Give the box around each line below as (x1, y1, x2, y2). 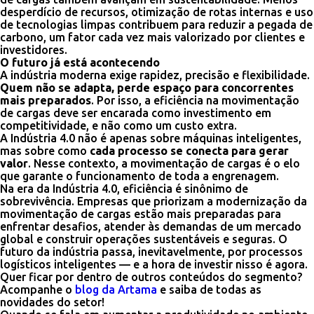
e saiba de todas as (157, 283, 261, 296)
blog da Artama (75, 283, 157, 296)
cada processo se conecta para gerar (90, 144, 289, 157)
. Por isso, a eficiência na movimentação (91, 94, 299, 107)
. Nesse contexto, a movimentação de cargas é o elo (28, 157, 300, 170)
